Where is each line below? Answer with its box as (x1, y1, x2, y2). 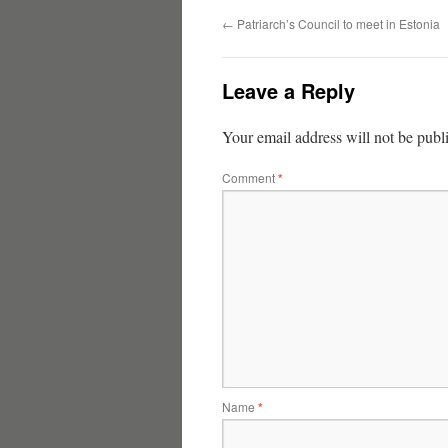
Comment (222, 169, 278, 186)
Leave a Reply (222, 76, 355, 105)
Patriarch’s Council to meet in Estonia (234, 15, 440, 32)
